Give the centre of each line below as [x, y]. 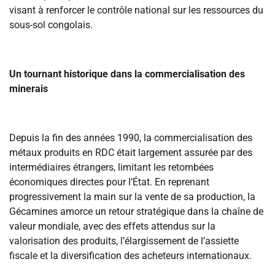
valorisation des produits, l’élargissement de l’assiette [124, 241]
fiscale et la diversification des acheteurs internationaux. [130, 256]
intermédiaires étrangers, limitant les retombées [111, 168]
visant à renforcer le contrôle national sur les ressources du [136, 10]
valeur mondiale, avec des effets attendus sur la [112, 227]
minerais [29, 89]
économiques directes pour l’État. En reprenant [109, 182]
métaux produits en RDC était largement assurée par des [131, 153]
